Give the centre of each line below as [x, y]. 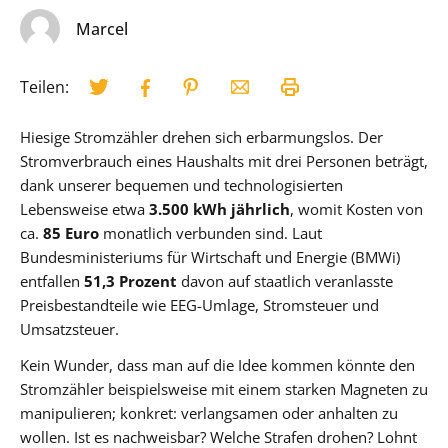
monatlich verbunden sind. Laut [210, 233]
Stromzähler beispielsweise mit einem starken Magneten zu [224, 389]
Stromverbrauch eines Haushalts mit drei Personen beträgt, [224, 161]
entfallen [52, 281]
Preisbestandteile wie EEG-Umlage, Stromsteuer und [199, 305]
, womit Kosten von [356, 209]
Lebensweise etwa [84, 209]
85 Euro [71, 233]
